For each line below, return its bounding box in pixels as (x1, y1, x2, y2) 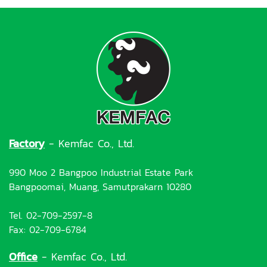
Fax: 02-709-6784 (9, 222, 86, 237)
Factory (9, 135, 45, 151)
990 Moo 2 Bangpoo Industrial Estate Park (9, 165, 193, 179)
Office (9, 249, 38, 265)
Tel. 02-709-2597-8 (9, 208, 92, 222)
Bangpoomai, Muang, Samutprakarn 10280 (9, 179, 191, 194)
